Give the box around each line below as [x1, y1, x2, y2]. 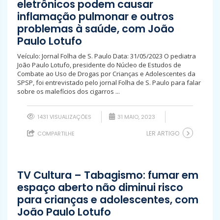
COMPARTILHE [36, 130, 75, 137]
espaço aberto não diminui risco [17, 180, 183, 194]
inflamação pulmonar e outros [17, 9, 174, 24]
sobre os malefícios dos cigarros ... [17, 87, 120, 96]
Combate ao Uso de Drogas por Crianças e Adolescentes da [17, 69, 195, 78]
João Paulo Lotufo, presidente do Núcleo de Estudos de [17, 60, 181, 69]
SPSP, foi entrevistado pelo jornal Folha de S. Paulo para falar [17, 78, 201, 87]
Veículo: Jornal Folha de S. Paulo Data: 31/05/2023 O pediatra [17, 52, 196, 60]
